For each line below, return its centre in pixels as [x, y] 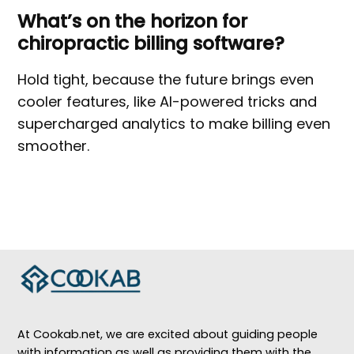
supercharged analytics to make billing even [174, 124]
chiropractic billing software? [151, 43]
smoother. [54, 146]
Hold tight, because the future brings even [166, 80]
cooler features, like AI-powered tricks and [168, 102]
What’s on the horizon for [133, 21]
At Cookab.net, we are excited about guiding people [168, 335]
